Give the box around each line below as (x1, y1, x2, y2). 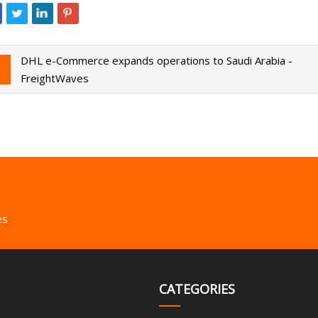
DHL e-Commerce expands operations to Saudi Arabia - (20, 53, 292, 67)
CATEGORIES (159, 280, 235, 297)
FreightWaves (20, 70, 89, 85)
